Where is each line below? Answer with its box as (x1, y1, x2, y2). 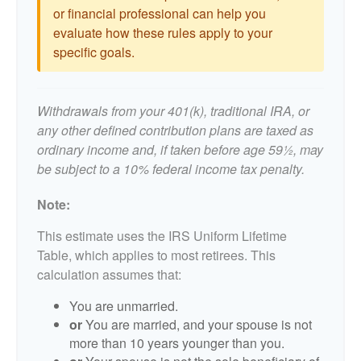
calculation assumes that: (37, 265, 181, 284)
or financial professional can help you (53, 4, 266, 23)
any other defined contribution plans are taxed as (37, 121, 313, 139)
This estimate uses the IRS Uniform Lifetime (37, 226, 287, 245)
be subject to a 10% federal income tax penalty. (37, 160, 305, 178)
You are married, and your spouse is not (82, 315, 312, 334)
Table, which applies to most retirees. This (37, 246, 276, 264)
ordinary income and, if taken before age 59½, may (37, 140, 323, 159)
